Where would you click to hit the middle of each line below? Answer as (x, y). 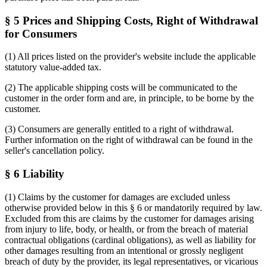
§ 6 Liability (35, 174)
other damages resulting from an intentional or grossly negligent (124, 250)
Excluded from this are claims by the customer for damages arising (129, 218)
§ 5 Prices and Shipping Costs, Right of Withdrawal (131, 20)
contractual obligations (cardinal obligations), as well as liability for (130, 240)
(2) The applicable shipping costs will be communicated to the (121, 88)
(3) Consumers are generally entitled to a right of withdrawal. (119, 129)
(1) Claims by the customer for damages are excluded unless (117, 197)
